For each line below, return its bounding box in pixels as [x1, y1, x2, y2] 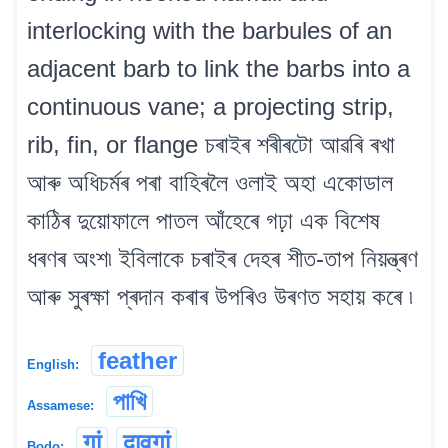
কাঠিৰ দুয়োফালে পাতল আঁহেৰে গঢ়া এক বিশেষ [27, 206, 380, 234]
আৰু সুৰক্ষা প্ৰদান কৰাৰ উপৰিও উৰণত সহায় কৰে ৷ [27, 282, 413, 310]
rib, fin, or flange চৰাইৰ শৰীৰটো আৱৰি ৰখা [27, 130, 395, 158]
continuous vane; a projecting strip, [27, 92, 394, 120]
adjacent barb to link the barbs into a [27, 54, 410, 82]
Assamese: [27, 397, 94, 413]
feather [98, 346, 177, 374]
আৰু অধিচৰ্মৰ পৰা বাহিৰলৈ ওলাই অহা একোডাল [27, 168, 393, 196]
